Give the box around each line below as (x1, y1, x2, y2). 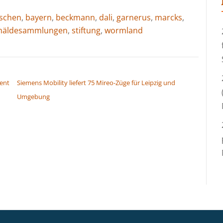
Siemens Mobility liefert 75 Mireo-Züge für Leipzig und (17, 78, 175, 87)
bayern (25, 11, 52, 23)
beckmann (56, 11, 95, 23)
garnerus (116, 11, 151, 23)
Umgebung (17, 92, 50, 101)
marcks (155, 11, 182, 23)
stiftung (72, 24, 101, 36)
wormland (105, 24, 143, 36)
